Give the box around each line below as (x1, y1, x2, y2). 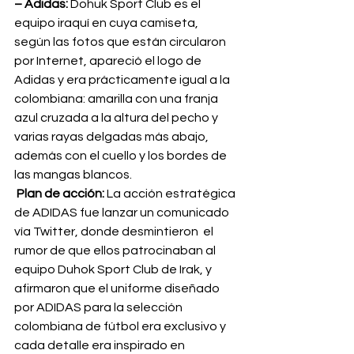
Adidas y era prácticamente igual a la (14, 73, 232, 87)
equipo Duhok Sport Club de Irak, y (14, 263, 214, 277)
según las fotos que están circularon (14, 36, 228, 49)
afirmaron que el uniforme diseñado (14, 282, 222, 296)
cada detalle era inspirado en (14, 339, 187, 352)
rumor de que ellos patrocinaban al (14, 244, 218, 258)
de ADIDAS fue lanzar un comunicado (14, 206, 232, 220)
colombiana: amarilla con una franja (14, 92, 220, 106)
